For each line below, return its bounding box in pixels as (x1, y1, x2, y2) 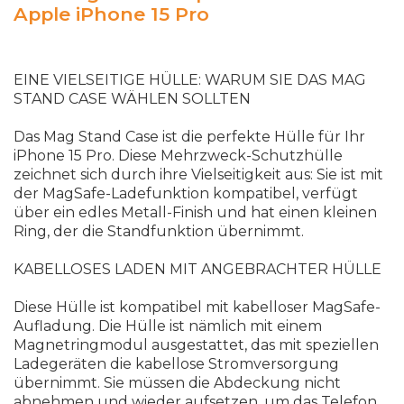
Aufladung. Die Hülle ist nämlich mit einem (14, 317, 322, 335)
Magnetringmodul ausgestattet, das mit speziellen (14, 336, 379, 354)
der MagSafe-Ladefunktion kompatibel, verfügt (14, 185, 358, 203)
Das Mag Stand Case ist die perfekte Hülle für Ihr (14, 128, 365, 146)
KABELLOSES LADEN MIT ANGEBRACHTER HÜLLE (14, 261, 381, 279)
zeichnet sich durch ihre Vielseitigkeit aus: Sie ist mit (14, 166, 383, 184)
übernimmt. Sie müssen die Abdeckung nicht (14, 374, 341, 392)
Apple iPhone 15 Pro (14, 3, 209, 26)
